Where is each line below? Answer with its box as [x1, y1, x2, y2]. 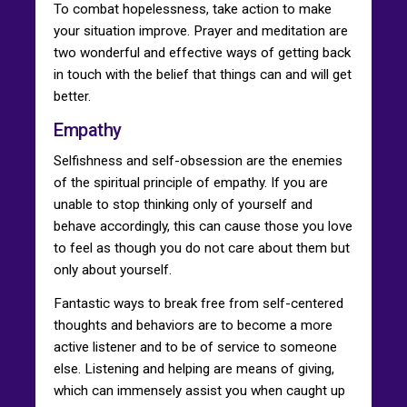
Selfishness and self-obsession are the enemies [54, 152, 342, 169]
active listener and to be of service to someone [54, 338, 337, 355]
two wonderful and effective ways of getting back [54, 44, 351, 61]
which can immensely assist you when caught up [54, 382, 345, 399]
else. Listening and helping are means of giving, [54, 360, 334, 377]
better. [54, 87, 91, 104]
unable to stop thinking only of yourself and [54, 195, 313, 213]
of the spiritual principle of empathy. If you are [54, 174, 328, 191]
